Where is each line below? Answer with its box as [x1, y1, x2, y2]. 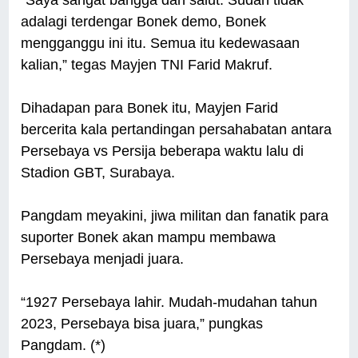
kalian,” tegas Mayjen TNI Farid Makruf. [21, 56, 273, 73]
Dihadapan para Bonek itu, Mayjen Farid [21, 99, 279, 116]
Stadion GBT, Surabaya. [21, 164, 176, 181]
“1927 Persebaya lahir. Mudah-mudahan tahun [21, 293, 318, 310]
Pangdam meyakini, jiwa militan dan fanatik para [21, 207, 329, 224]
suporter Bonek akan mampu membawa [21, 229, 276, 245]
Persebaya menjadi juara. [21, 250, 189, 267]
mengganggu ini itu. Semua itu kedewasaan [21, 34, 300, 51]
